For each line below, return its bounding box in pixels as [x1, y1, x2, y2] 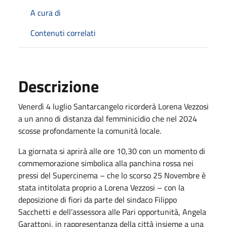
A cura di [30, 6, 61, 19]
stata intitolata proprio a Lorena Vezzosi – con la [18, 181, 184, 194]
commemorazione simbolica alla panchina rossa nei [18, 157, 194, 169]
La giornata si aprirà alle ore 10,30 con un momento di [18, 144, 205, 157]
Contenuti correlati [30, 26, 96, 39]
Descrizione [18, 73, 99, 98]
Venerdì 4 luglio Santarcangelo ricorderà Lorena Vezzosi [18, 100, 209, 112]
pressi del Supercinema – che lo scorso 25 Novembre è [18, 169, 206, 181]
